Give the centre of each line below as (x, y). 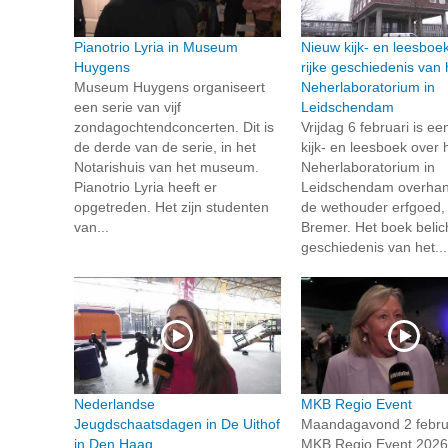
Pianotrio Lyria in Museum (156, 47)
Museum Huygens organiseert (169, 87)
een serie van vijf (127, 107)
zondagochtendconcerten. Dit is (174, 127)
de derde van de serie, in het (165, 147)
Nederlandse (114, 403)
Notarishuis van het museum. (166, 167)
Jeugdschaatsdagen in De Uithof (177, 423)
